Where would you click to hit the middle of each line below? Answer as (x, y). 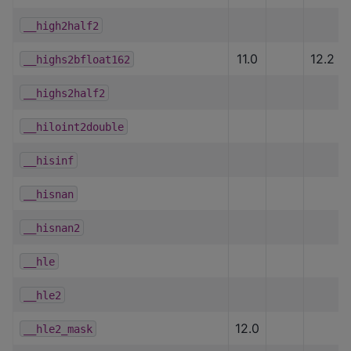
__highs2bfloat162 (77, 59)
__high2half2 (61, 25)
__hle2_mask (58, 329)
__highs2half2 (64, 93)
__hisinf (49, 160)
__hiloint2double (74, 127)
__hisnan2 (52, 228)
